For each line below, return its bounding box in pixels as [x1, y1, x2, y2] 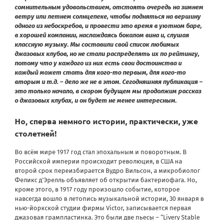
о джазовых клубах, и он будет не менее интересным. [15, 96, 177, 104]
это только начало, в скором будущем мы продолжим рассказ [15, 87, 201, 95]
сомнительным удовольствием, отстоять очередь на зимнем [15, 3, 203, 11]
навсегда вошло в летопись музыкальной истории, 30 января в [15, 194, 204, 202]
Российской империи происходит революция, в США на [15, 157, 182, 165]
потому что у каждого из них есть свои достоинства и [15, 59, 182, 67]
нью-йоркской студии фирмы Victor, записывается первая [15, 204, 191, 212]
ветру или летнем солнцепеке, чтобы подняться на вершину [15, 12, 201, 20]
